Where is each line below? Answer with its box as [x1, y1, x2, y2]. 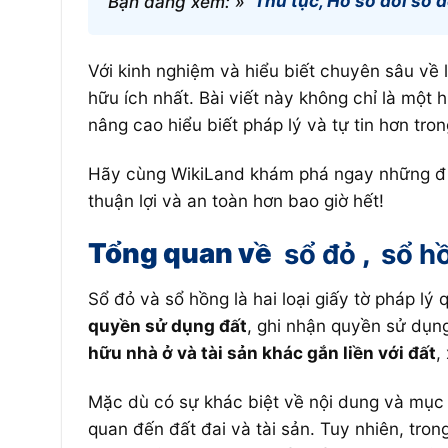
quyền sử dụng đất [87, 315, 247, 337]
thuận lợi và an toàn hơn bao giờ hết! [87, 190, 384, 212]
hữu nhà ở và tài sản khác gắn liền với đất [87, 342, 436, 364]
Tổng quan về [87, 236, 277, 271]
